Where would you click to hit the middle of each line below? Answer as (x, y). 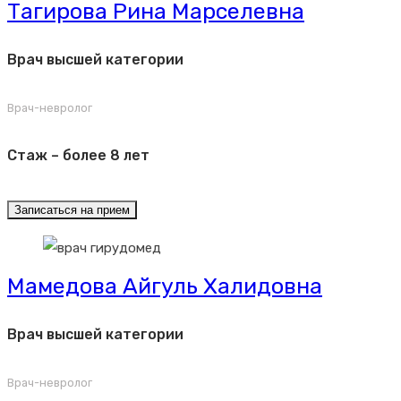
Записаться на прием (72, 210)
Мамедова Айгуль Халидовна (165, 286)
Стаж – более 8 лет (78, 156)
